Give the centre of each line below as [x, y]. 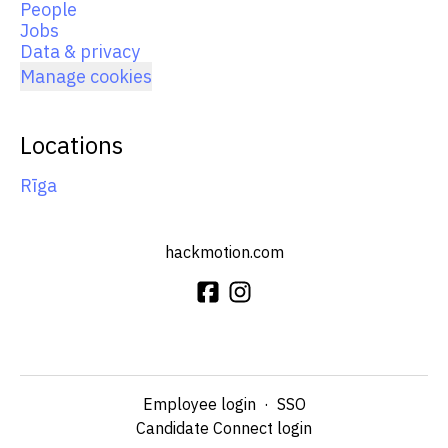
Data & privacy [80, 51]
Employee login [199, 404]
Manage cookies [86, 76]
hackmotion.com [224, 252]
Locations [71, 145]
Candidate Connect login [224, 428]
